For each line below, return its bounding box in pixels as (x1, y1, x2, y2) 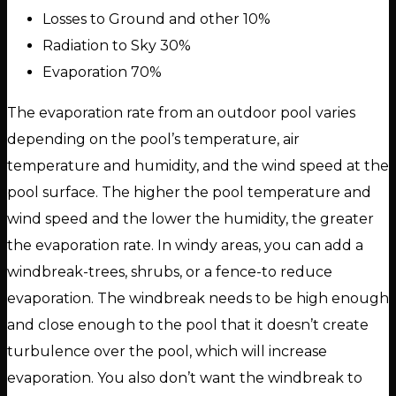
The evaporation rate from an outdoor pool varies (7, 104, 355, 122)
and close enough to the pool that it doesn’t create (7, 316, 369, 334)
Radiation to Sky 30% (42, 37, 191, 55)
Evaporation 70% (42, 64, 162, 81)
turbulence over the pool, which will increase (7, 343, 327, 361)
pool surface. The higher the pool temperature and (7, 184, 371, 202)
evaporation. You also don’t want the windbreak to (7, 369, 362, 387)
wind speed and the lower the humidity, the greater (7, 210, 374, 228)
